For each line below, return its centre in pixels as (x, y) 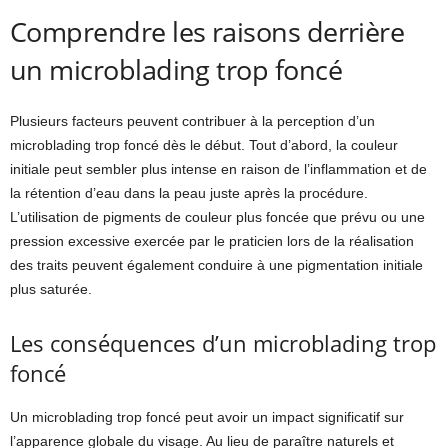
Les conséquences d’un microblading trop (223, 343)
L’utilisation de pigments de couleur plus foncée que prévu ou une (217, 217)
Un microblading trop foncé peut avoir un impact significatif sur (207, 417)
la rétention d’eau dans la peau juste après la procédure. (189, 193)
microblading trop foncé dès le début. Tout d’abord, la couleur (204, 145)
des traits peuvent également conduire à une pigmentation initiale (216, 265)
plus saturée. (51, 289)
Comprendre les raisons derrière (207, 31)
